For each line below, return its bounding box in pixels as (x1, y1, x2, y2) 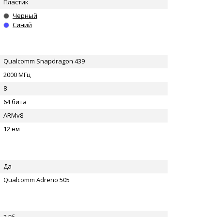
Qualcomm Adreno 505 (3, 175, 70, 184)
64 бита (3, 97, 27, 106)
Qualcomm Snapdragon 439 (3, 57, 85, 65)
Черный (13, 11, 37, 20)
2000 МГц (3, 70, 31, 79)
